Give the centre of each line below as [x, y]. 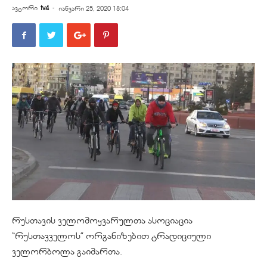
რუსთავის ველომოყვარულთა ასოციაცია [102, 220]
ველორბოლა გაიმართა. [67, 251]
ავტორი [25, 8]
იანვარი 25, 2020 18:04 [94, 8]
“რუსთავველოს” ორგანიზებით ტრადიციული [111, 236]
